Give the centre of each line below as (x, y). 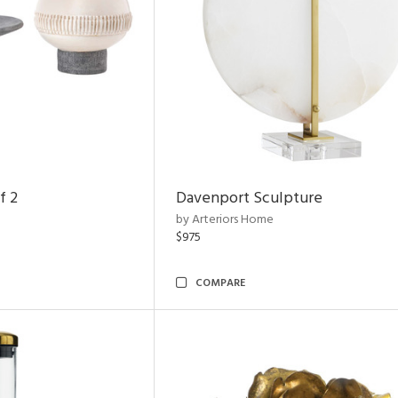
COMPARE (220, 283)
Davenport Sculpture (249, 199)
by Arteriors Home (225, 220)
